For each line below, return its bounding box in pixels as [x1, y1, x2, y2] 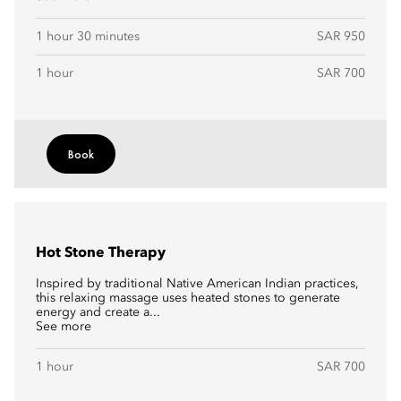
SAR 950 [317, 30, 365, 43]
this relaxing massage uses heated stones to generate [36, 292, 340, 304]
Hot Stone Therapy [36, 246, 166, 260]
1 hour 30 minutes [36, 30, 140, 43]
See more [36, 320, 91, 333]
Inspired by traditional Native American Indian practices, [36, 277, 359, 290]
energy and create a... [36, 306, 160, 319]
